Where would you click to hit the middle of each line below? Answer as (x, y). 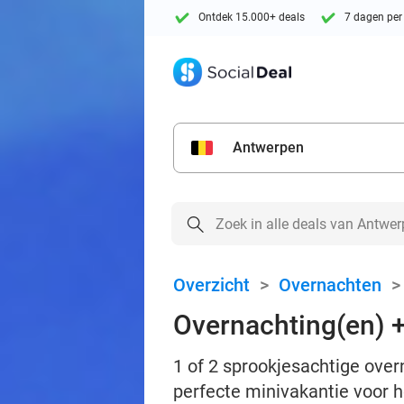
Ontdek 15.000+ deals (252, 18)
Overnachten (330, 285)
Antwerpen (268, 147)
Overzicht (211, 285)
